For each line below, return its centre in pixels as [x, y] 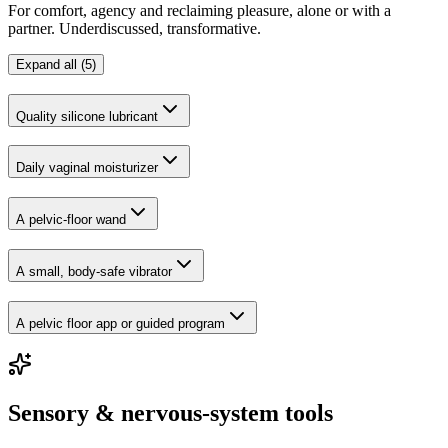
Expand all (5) [56, 64]
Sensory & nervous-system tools [170, 413]
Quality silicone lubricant [87, 116]
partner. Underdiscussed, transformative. [134, 28]
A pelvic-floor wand [71, 220]
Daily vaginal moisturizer [87, 168]
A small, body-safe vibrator [94, 271]
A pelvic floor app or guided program [120, 323]
